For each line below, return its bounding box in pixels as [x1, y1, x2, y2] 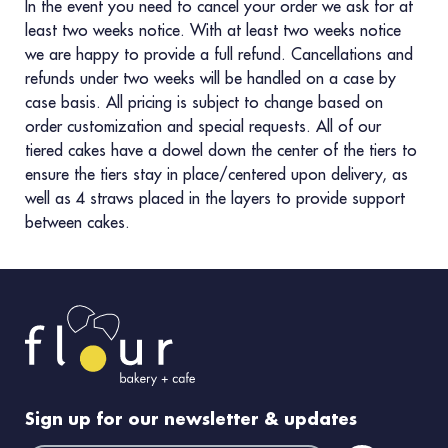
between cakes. [25, 212, 130, 232]
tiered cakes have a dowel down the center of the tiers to [25, 140, 417, 160]
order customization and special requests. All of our [25, 116, 381, 136]
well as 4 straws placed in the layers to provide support [25, 188, 405, 208]
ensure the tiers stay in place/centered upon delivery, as [25, 164, 408, 184]
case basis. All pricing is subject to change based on [25, 92, 383, 112]
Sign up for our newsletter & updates [25, 411, 357, 429]
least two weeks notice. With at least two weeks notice [25, 20, 401, 40]
